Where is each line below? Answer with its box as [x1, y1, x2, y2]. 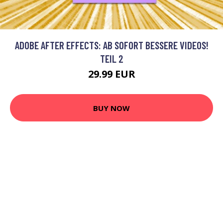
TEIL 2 [100, 52, 123, 65]
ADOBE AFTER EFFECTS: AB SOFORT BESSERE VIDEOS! [14, 39, 209, 51]
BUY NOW [93, 103, 130, 113]
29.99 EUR [88, 67, 135, 81]
